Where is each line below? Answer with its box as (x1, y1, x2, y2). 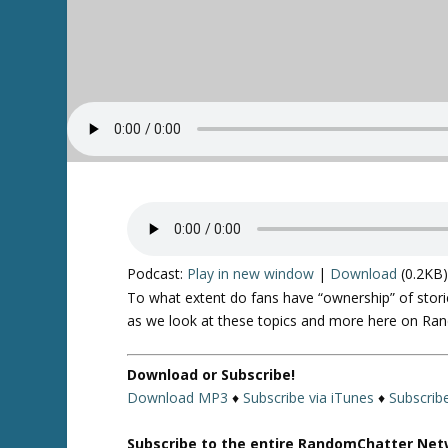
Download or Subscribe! (127, 365, 296, 385)
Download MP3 (127, 388, 229, 408)
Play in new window (187, 264, 315, 284)
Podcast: (127, 264, 188, 284)
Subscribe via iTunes (243, 388, 375, 408)
